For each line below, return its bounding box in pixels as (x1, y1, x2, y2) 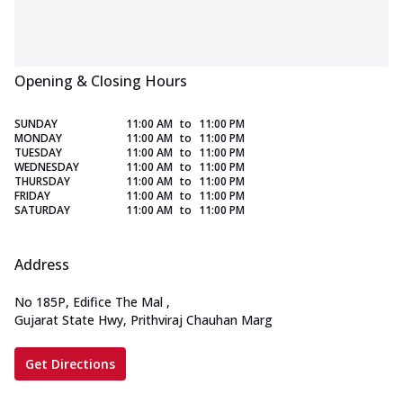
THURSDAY (14, 174, 70, 190)
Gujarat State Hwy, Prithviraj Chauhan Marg (14, 311, 273, 329)
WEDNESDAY (14, 159, 79, 175)
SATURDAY (14, 202, 70, 219)
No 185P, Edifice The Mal (14, 293, 163, 311)
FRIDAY (14, 188, 50, 204)
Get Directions (25, 355, 115, 373)
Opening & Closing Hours (14, 71, 187, 92)
